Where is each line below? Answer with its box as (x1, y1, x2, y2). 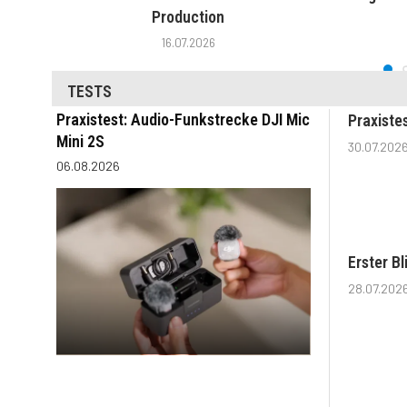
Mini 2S (56, 131, 104, 151)
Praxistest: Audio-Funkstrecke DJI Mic (56, 109, 310, 129)
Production (152, 7, 224, 27)
